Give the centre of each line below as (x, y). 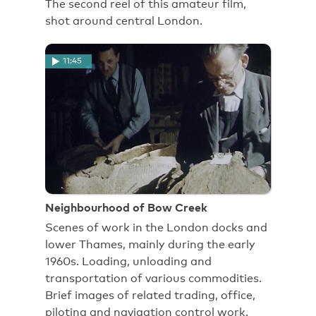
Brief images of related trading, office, (150, 296)
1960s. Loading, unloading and (128, 262)
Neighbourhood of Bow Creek (126, 208)
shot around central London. (124, 21)
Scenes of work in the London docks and (156, 228)
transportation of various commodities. (153, 279)
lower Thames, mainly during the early (150, 245)
